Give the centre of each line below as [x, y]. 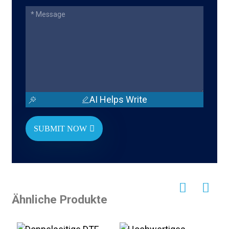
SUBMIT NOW [60, 128]
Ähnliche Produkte [59, 199]
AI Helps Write [119, 100]
